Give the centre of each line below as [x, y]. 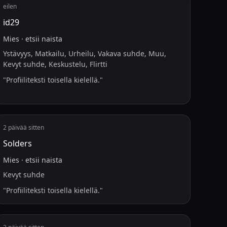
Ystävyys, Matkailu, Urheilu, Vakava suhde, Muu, [85, 53]
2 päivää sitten [24, 127]
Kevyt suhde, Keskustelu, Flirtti [55, 64]
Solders [18, 143]
